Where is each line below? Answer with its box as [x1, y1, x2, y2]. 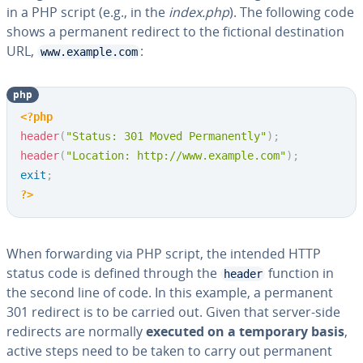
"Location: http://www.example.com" [66, 149, 286, 162]
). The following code [229, 3, 354, 21]
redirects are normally [6, 322, 146, 340]
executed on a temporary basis [146, 322, 344, 340]
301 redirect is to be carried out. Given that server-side [6, 303, 340, 321]
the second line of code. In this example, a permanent [6, 284, 333, 301]
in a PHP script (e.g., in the [6, 3, 169, 21]
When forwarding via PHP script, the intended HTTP [6, 245, 321, 263]
